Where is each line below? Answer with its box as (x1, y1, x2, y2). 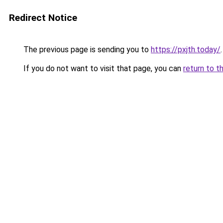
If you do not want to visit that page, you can (21, 64, 183, 73)
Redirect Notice (9, 12, 77, 23)
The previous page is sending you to (21, 45, 151, 54)
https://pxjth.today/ (151, 45, 221, 54)
